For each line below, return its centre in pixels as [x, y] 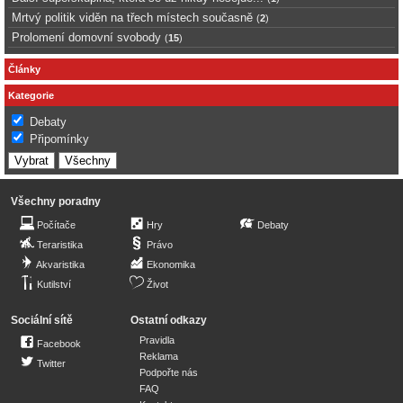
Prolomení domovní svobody [86, 38]
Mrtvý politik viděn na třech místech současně [132, 18]
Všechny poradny [56, 202]
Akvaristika [60, 265]
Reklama [159, 357]
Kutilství [54, 285]
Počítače [56, 225]
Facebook [59, 344]
